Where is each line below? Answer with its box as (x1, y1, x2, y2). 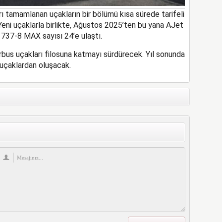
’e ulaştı (73, 31, 101, 41)
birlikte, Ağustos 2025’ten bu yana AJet (46, 20, 183, 30)
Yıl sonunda (145, 50, 185, 59)
